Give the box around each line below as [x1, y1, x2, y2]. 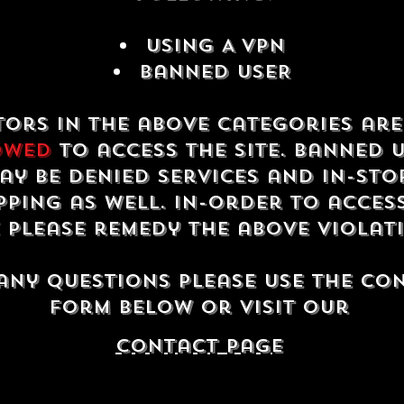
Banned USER [138, 59, 291, 84]
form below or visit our [48, 294, 356, 319]
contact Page [115, 333, 283, 358]
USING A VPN [144, 32, 285, 58]
